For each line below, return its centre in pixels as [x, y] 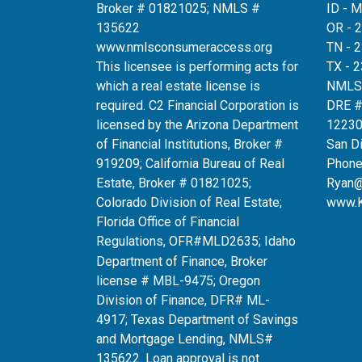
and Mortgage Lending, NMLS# [185, 339]
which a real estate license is [178, 86]
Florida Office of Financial [168, 221]
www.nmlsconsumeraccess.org [184, 47]
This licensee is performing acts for [197, 66]
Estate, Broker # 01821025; [174, 183]
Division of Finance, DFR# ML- [183, 300]
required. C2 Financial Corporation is [198, 105]
